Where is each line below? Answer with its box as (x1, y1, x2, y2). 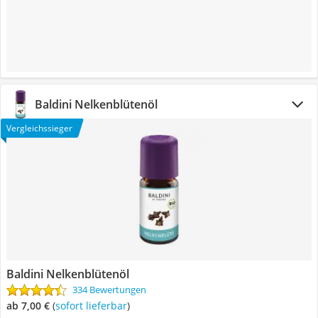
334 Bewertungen (72, 283, 146, 296)
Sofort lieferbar (60, 299, 127, 312)
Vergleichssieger (6, 122, 72, 134)
